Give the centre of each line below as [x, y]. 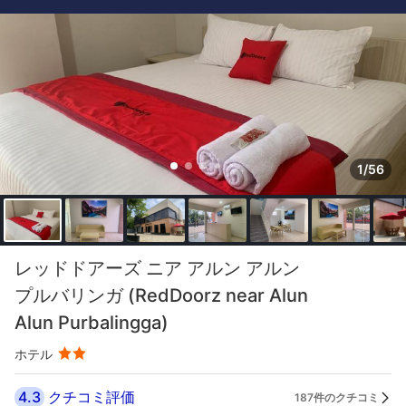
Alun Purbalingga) [92, 323]
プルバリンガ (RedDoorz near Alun [161, 295]
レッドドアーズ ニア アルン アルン [157, 268]
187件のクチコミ [337, 397]
